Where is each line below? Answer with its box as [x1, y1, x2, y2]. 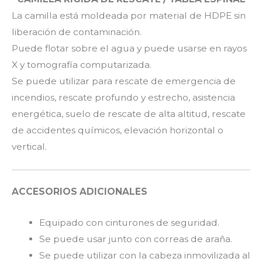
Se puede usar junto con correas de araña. [39, 233, 232, 245]
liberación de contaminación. [12, 26, 142, 38]
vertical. [12, 141, 47, 153]
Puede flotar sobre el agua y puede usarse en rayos [12, 43, 247, 54]
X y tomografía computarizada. [12, 59, 151, 71]
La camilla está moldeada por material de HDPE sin [12, 10, 246, 22]
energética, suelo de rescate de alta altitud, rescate [12, 108, 246, 120]
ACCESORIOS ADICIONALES [12, 186, 147, 198]
